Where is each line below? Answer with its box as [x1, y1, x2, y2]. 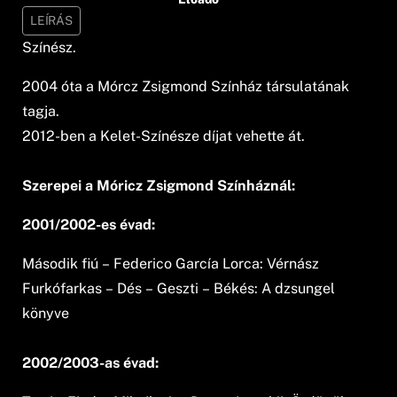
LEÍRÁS [30, 12, 73, 27]
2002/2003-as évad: [22, 354, 160, 371]
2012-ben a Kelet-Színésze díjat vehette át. [22, 127, 306, 144]
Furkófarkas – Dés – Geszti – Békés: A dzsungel [22, 279, 336, 297]
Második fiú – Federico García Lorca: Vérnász [22, 254, 320, 272]
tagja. [22, 102, 60, 120]
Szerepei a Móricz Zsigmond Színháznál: [22, 176, 296, 194]
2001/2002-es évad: [22, 215, 156, 233]
